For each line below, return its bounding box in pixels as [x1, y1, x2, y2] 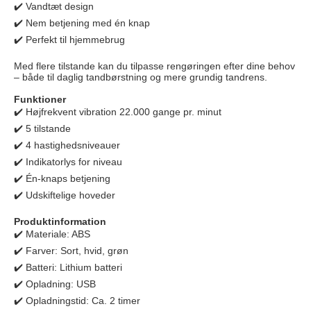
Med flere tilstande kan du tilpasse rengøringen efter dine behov [14, 60, 295, 72]
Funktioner [14, 94, 66, 106]
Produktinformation [14, 216, 106, 228]
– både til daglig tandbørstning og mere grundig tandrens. [14, 72, 267, 83]
